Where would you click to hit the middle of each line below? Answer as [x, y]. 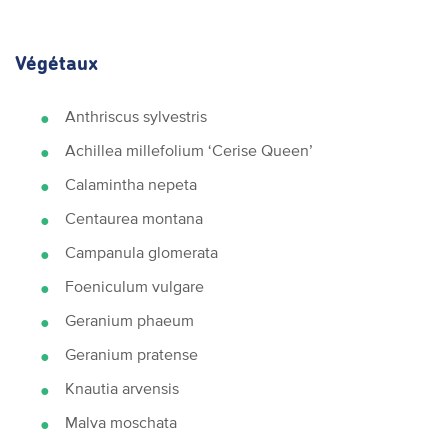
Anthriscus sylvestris [136, 116]
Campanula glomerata [141, 252]
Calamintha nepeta [131, 184]
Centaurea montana [134, 218]
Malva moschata [121, 422]
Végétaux [56, 64]
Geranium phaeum [129, 320]
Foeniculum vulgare [134, 286]
